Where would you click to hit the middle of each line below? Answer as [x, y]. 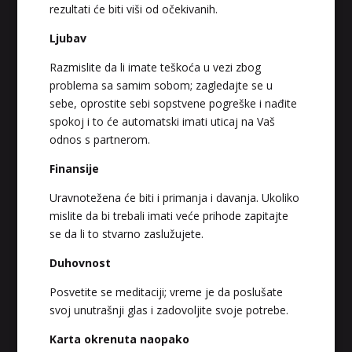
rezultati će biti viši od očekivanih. [133, 9]
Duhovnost [80, 263]
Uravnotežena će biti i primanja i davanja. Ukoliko [174, 198]
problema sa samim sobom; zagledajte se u [161, 86]
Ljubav [68, 38]
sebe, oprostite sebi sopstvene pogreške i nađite [173, 104]
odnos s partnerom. [99, 140]
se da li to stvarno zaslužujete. [126, 234]
